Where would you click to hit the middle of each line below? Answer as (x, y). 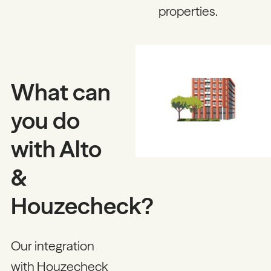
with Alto (56, 149)
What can (60, 92)
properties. (188, 11)
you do (45, 120)
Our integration (52, 246)
